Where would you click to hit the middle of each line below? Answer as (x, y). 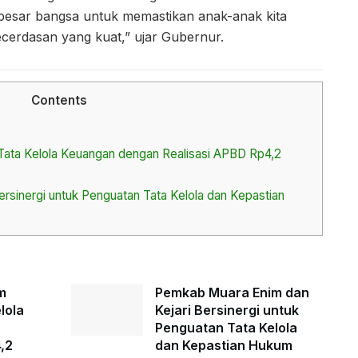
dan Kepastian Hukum (224, 346)
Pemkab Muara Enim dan (232, 293)
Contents (59, 100)
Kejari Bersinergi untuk (227, 310)
